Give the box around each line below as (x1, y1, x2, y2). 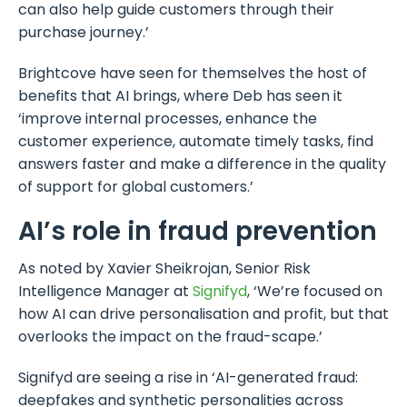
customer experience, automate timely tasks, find (18, 130, 373, 152)
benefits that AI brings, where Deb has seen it (18, 84, 342, 106)
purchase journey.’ (18, 21, 149, 43)
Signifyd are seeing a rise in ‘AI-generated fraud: (18, 366, 358, 388)
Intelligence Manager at (18, 280, 193, 302)
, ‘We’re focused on (247, 280, 382, 302)
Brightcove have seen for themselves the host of (18, 62, 367, 84)
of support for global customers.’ (18, 175, 253, 197)
